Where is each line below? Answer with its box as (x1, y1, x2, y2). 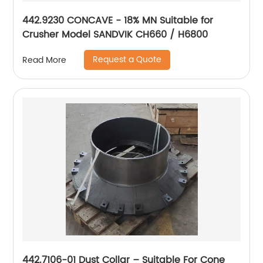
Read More (22, 53, 67, 67)
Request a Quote (93, 53, 162, 66)
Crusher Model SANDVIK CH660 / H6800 (22, 27, 208, 42)
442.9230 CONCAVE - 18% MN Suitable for (22, 13, 214, 28)
